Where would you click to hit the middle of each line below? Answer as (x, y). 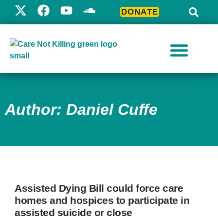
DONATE (140, 12)
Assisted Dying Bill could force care (99, 188)
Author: (36, 109)
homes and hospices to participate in (102, 200)
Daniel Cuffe (112, 109)
